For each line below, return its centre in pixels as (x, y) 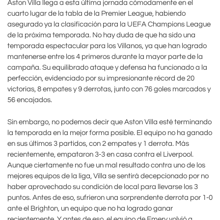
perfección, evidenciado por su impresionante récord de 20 (101, 79)
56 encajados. (30, 100)
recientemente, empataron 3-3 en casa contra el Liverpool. (100, 154)
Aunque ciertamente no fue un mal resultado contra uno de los (106, 165)
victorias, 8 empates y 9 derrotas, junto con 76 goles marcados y (109, 89)
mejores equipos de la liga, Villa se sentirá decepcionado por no (108, 176)
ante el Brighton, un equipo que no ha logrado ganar (90, 208)
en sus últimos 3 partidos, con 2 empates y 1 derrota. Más (98, 143)
